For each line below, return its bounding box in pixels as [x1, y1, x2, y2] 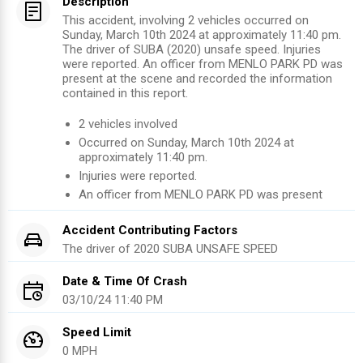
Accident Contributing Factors [62, 223, 237, 238]
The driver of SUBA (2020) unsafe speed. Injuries [62, 42, 321, 58]
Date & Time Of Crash [62, 274, 187, 289]
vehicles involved [85, 117, 177, 132]
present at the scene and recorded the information [62, 71, 332, 87]
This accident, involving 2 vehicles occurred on [62, 13, 309, 28]
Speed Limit [62, 325, 131, 340]
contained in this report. [62, 86, 188, 101]
